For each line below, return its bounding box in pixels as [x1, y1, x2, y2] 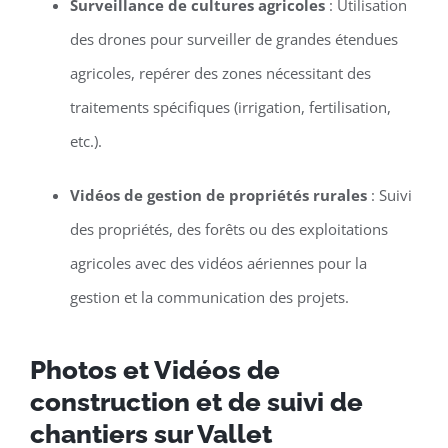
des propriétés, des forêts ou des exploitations [69, 219, 388, 240]
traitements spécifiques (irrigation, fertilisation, [69, 97, 391, 118]
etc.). [69, 131, 102, 152]
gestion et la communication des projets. [69, 287, 349, 308]
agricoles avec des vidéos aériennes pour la [69, 253, 367, 274]
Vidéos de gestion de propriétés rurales [69, 185, 367, 206]
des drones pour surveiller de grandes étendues [69, 29, 398, 50]
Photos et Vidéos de [29, 355, 280, 386]
